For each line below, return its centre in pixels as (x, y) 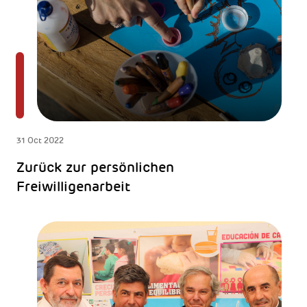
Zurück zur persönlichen (95, 167)
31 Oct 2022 (40, 141)
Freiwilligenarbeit (73, 186)
